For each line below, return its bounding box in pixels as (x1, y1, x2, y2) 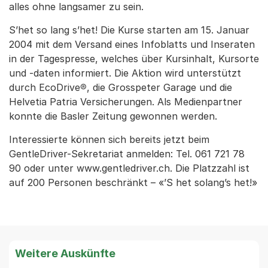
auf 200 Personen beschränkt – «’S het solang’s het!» (9, 176, 257, 188)
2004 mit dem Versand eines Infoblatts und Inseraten (9, 38, 255, 50)
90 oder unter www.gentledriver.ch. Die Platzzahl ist (9, 162, 249, 174)
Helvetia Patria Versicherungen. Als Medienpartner (9, 96, 242, 108)
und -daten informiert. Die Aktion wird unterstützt (9, 67, 241, 79)
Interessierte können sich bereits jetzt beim (9, 133, 209, 145)
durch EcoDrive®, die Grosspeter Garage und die (9, 81, 232, 93)
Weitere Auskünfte (15, 247, 115, 260)
